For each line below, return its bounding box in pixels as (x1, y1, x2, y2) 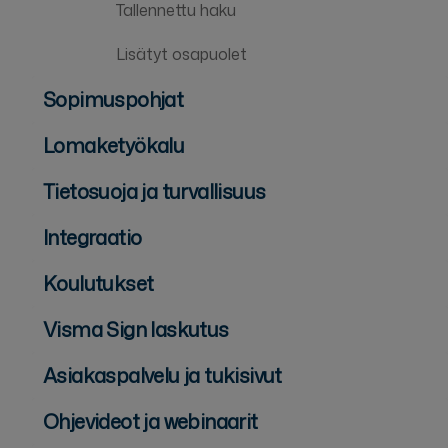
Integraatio (43, 222, 142, 251)
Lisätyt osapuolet (116, 42, 247, 65)
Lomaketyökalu (43, 130, 185, 159)
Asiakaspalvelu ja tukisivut (43, 360, 282, 389)
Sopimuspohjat (43, 84, 184, 113)
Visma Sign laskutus (43, 314, 229, 343)
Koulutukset (43, 268, 154, 297)
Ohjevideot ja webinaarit (43, 406, 258, 435)
